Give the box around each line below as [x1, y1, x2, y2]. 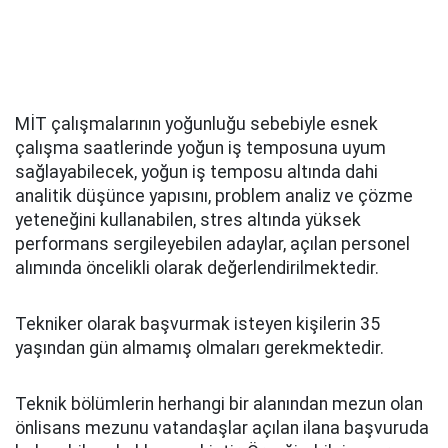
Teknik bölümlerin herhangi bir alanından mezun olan [15, 394, 423, 414]
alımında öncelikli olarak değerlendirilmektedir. [15, 258, 379, 278]
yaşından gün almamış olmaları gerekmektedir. [15, 338, 384, 358]
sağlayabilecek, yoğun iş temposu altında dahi [15, 162, 378, 182]
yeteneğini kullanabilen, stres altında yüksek [15, 210, 361, 230]
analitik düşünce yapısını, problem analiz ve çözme [15, 186, 413, 206]
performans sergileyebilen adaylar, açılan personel [15, 234, 410, 254]
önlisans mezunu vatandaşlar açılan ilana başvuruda [15, 418, 429, 438]
